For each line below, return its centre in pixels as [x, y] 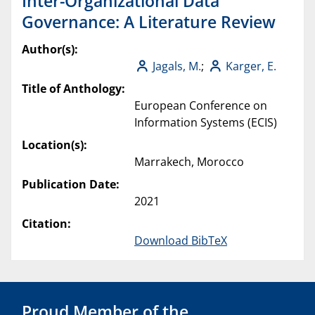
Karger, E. [251, 66]
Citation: [46, 224]
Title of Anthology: [73, 89]
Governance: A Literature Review [149, 22]
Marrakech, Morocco [189, 162]
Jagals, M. [177, 66]
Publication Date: [71, 185]
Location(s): [54, 145]
